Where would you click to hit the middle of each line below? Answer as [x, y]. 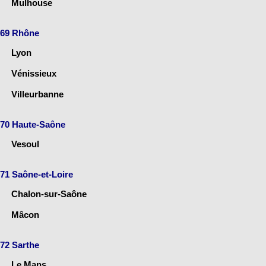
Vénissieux [34, 73]
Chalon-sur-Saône [49, 194]
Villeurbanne [37, 94]
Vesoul [25, 144]
